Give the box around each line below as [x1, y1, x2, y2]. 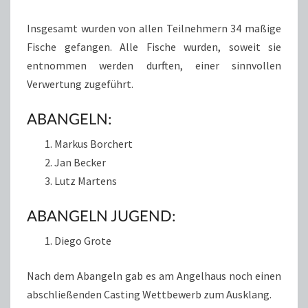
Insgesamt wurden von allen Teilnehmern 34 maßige [27, 21, 281, 35]
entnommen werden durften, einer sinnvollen [27, 58, 281, 72]
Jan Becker [54, 155, 106, 169]
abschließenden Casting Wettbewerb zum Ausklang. [27, 287, 272, 301]
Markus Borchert [54, 137, 133, 151]
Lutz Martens [54, 174, 117, 188]
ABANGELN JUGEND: [27, 206, 176, 225]
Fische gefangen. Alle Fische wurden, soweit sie [27, 40, 281, 54]
